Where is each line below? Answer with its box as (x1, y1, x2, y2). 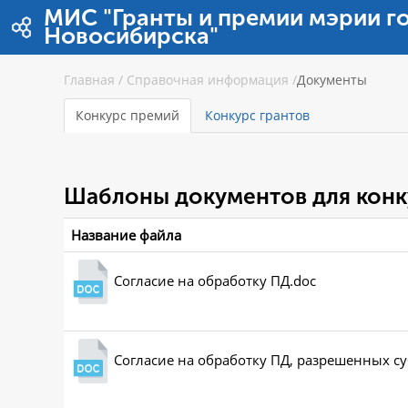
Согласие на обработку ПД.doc (114, 270, 316, 290)
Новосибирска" (44, 22, 219, 50)
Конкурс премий (76, 107, 179, 124)
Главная (64, 71, 115, 88)
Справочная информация (127, 71, 289, 88)
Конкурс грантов (205, 107, 310, 124)
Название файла (71, 226, 181, 245)
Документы (297, 71, 367, 88)
